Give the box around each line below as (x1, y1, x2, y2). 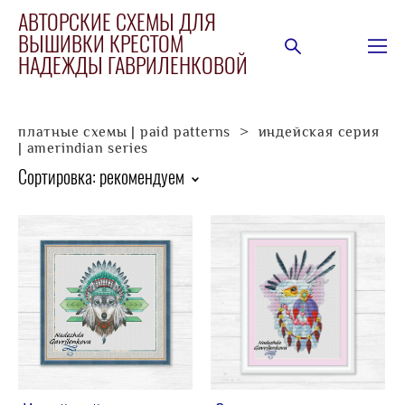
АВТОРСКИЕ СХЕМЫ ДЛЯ (18, 14, 216, 35)
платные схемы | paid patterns (18, 124, 231, 140)
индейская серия (258, 124, 380, 140)
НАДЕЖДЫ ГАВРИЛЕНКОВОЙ (18, 57, 248, 79)
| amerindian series (18, 140, 149, 156)
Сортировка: (18, 170, 96, 188)
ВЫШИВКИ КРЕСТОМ (18, 35, 184, 57)
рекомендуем (99, 170, 184, 188)
